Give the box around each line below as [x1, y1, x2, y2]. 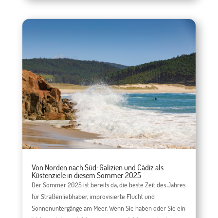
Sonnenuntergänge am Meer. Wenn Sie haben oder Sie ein [31, 204, 185, 213]
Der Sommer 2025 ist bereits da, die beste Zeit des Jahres [31, 181, 185, 189]
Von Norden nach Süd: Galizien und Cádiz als [31, 163, 163, 173]
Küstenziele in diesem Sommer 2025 [31, 170, 141, 181]
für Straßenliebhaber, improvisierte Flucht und [31, 192, 155, 201]
